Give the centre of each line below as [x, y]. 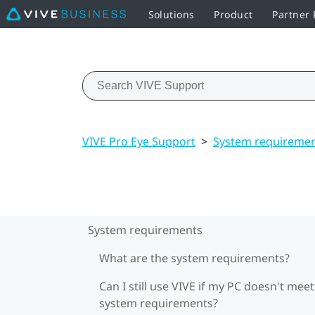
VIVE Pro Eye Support [139, 141]
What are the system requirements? [194, 258]
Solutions [171, 14]
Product [233, 14]
